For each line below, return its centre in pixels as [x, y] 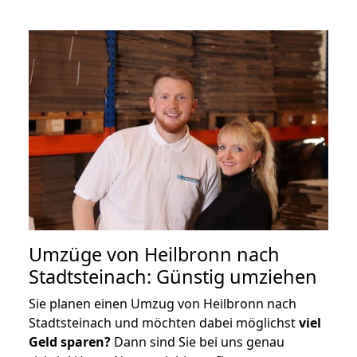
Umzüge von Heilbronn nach [154, 254]
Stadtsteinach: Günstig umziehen [173, 276]
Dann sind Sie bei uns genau [198, 341]
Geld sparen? [70, 341]
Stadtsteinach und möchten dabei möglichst [164, 322]
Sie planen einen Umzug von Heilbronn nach [163, 303]
